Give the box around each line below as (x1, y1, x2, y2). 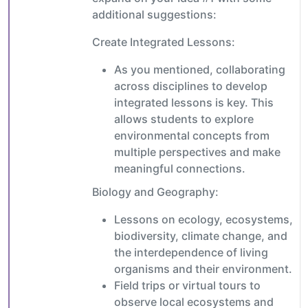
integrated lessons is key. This (114, 96, 274, 110)
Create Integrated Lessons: (92, 35, 235, 49)
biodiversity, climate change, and (114, 229, 287, 243)
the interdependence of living (114, 245, 268, 260)
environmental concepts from (114, 129, 269, 143)
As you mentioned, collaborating (114, 63, 285, 77)
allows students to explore (114, 112, 254, 126)
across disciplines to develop (114, 79, 267, 93)
